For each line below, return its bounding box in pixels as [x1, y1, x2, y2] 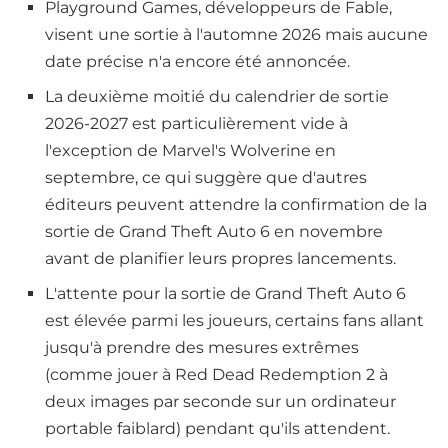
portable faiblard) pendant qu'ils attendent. [45, 419, 390, 439]
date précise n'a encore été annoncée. [45, 52, 350, 72]
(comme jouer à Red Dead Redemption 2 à [45, 365, 388, 385]
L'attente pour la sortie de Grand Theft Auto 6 [45, 284, 406, 304]
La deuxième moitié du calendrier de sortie [45, 87, 389, 107]
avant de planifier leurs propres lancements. [45, 249, 396, 269]
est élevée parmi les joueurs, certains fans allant [45, 311, 424, 331]
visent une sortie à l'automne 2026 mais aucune [45, 25, 428, 45]
